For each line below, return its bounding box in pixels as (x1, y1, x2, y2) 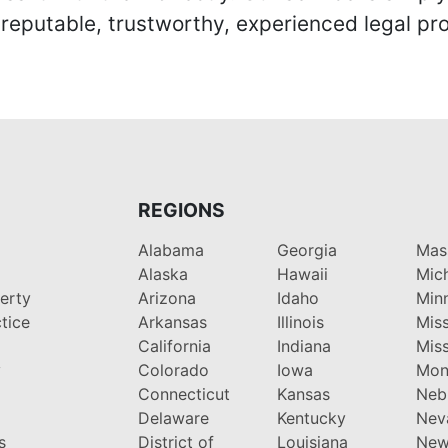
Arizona (137, 287, 196, 308)
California (137, 335, 211, 356)
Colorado (137, 359, 209, 380)
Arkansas (137, 311, 207, 332)
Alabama (137, 239, 204, 260)
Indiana (276, 335, 331, 356)
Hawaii (276, 263, 328, 284)
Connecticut (137, 383, 230, 404)
